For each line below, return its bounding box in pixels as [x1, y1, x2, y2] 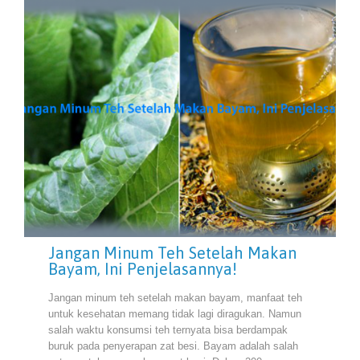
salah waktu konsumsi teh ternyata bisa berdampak [48, 323, 288, 336]
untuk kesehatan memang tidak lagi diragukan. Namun [48, 307, 301, 320]
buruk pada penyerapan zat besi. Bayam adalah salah [48, 339, 298, 352]
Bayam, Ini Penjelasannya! [48, 260, 237, 279]
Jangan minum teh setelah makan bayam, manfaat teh [48, 291, 302, 304]
